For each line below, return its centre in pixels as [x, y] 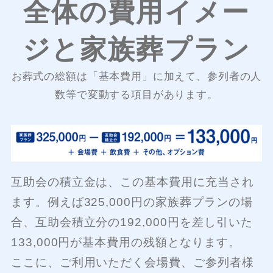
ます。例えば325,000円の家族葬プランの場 [132, 202]
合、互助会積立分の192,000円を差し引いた [132, 222]
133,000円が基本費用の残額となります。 [126, 242]
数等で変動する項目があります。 [136, 94]
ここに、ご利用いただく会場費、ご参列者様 [132, 262]
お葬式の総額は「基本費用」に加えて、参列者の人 [136, 76]
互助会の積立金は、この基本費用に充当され [132, 182]
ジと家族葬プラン [136, 49]
